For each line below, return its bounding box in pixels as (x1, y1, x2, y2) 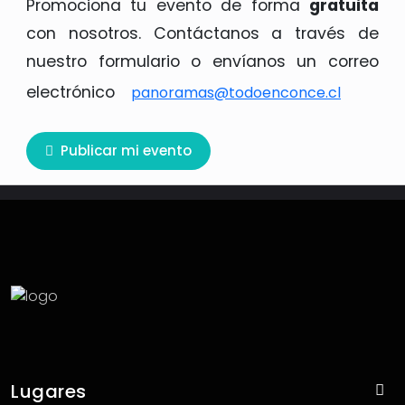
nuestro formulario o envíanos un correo (26, 50, 379, 72)
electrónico (26, 80, 119, 103)
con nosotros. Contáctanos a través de (26, 22, 379, 44)
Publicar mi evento (61, 141, 192, 161)
